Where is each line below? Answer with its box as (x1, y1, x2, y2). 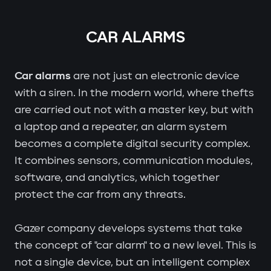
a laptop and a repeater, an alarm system (15, 120, 227, 133)
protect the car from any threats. (15, 188, 186, 201)
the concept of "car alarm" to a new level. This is (15, 239, 256, 252)
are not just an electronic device (71, 70, 240, 82)
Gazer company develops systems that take (15, 222, 243, 235)
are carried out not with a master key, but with (15, 103, 253, 116)
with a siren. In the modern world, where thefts (15, 87, 254, 99)
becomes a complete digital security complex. (15, 137, 250, 150)
